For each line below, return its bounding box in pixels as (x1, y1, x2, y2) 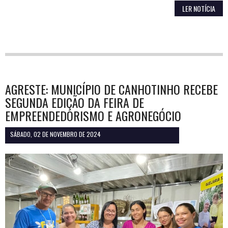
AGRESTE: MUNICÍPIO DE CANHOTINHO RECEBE (5, 79, 218, 98)
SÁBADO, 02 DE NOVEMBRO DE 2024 (10, 129, 101, 138)
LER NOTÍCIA (182, 3, 215, 14)
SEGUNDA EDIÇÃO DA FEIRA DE (5, 93, 144, 111)
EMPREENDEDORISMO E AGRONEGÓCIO (5, 106, 181, 125)
